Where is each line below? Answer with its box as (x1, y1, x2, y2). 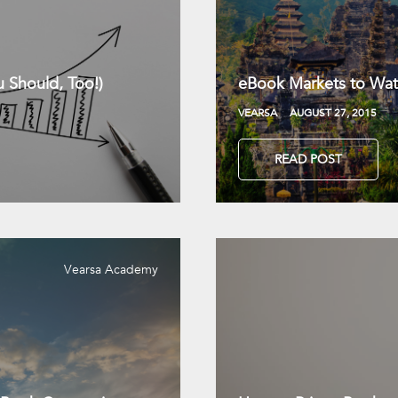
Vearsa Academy (64, 261, 158, 277)
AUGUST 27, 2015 (290, 105, 377, 119)
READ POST (275, 151, 342, 167)
